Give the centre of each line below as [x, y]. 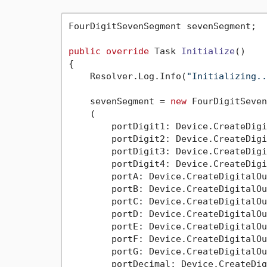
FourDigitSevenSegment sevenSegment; [162, 26]
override [127, 51]
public [84, 51]
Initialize [208, 51]
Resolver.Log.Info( [127, 76]
